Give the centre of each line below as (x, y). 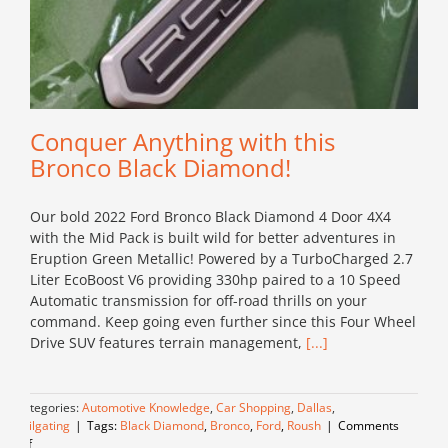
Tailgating (42, 425)
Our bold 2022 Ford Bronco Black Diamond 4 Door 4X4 (210, 216)
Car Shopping (253, 407)
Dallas (314, 407)
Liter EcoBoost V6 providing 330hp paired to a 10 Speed (215, 279)
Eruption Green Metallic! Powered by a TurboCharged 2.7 (221, 258)
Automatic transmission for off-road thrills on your (198, 300)
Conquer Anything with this (182, 141)
